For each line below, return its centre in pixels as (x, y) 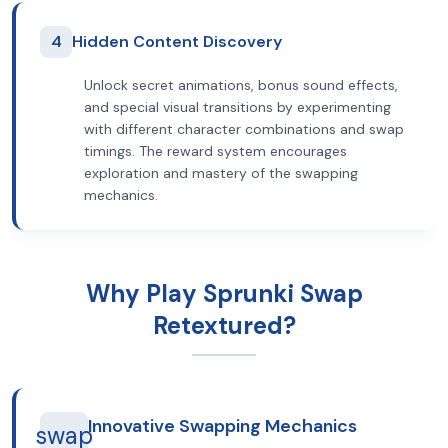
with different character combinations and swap (244, 129)
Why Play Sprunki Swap (224, 293)
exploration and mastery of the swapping (221, 173)
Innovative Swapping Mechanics (222, 426)
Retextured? (224, 325)
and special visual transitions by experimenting (237, 107)
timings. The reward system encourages (215, 151)
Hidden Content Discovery (177, 41)
